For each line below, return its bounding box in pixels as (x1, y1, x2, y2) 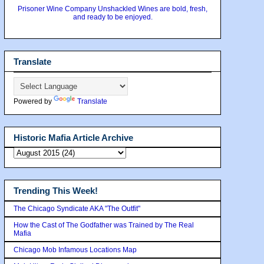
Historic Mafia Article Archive (14, 132, 133, 143)
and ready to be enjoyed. (72, 13, 153, 21)
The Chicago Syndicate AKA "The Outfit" (14, 204, 140, 213)
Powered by (14, 97, 54, 105)
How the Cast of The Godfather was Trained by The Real (14, 220, 194, 229)
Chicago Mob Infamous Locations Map (14, 245, 137, 254)
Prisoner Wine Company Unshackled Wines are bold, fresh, (18, 5, 207, 13)
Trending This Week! (14, 186, 98, 196)
